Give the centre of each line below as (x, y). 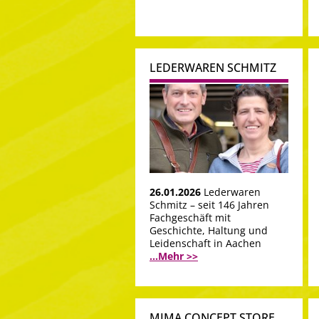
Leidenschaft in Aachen (205, 243)
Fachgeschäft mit (190, 217)
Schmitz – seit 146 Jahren (209, 204)
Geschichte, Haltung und (209, 230)
